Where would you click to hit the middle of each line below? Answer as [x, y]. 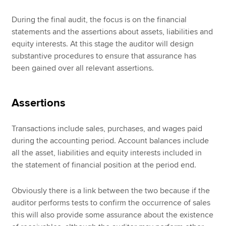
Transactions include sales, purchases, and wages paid [107, 129]
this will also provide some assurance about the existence [113, 215]
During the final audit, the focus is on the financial [99, 20]
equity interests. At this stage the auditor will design [103, 44]
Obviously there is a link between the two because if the [111, 190]
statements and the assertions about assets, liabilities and [112, 32]
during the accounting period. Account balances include [110, 141]
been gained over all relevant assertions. [83, 68]
